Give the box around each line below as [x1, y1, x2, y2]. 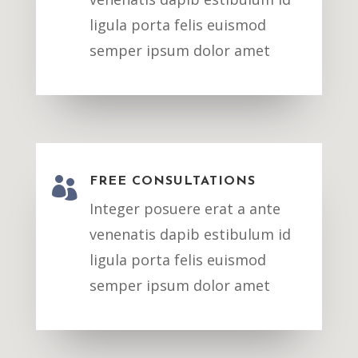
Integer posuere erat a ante [89, 199, 280, 219]
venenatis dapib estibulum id [89, 225, 291, 245]
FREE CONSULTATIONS [89, 175, 256, 189]
